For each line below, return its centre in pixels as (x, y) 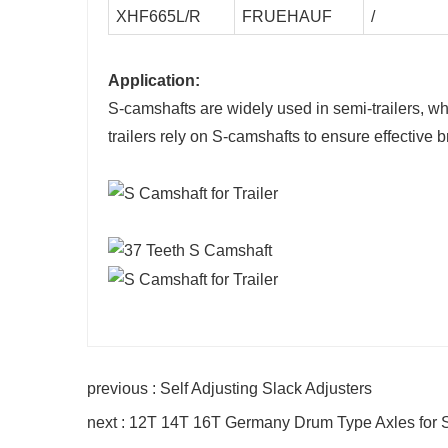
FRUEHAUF (287, 17)
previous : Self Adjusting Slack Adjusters (229, 388)
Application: (154, 81)
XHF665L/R (158, 17)
